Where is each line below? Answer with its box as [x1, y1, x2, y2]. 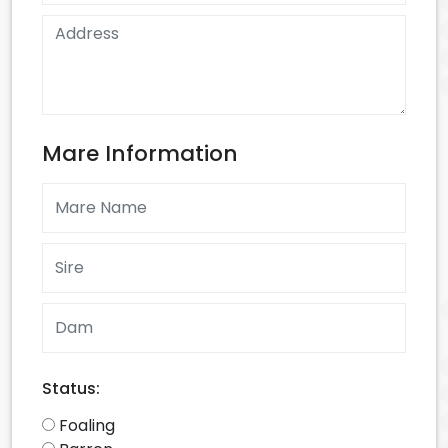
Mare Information [42, 137, 238, 169]
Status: [42, 376, 100, 400]
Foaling [59, 413, 115, 437]
